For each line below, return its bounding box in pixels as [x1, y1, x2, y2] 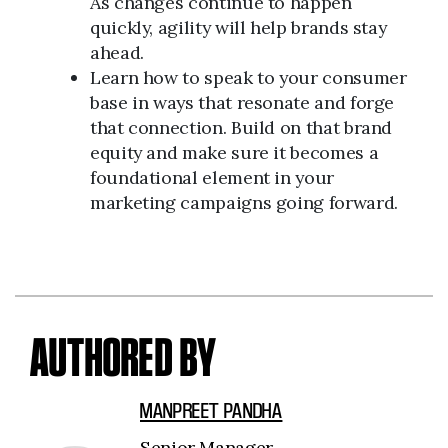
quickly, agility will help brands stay [90, 16, 387, 39]
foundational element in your [90, 166, 334, 189]
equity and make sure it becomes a [90, 141, 379, 164]
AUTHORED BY [30, 327, 217, 387]
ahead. [90, 41, 144, 64]
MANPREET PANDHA [140, 399, 283, 422]
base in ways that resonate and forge [90, 91, 395, 114]
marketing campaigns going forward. [90, 191, 398, 214]
